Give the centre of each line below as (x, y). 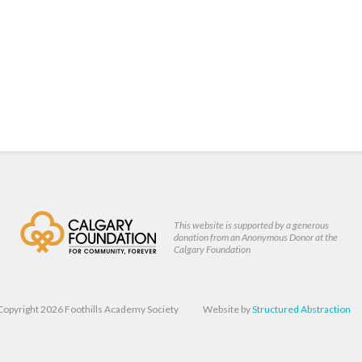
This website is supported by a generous (251, 225)
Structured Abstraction (301, 309)
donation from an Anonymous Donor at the (256, 238)
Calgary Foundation (212, 250)
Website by (227, 309)
